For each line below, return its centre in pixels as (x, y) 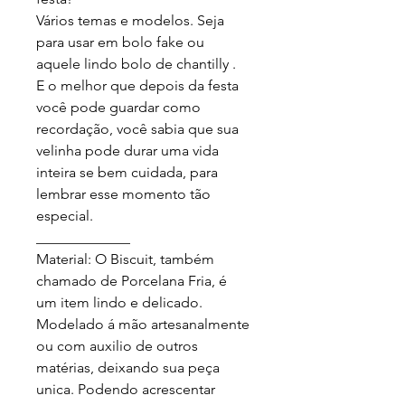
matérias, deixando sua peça (130, 367)
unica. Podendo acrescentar (127, 389)
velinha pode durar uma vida (129, 150)
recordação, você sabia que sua (139, 128)
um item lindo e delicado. (121, 302)
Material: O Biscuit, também (127, 259)
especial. (65, 215)
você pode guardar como (120, 107)
